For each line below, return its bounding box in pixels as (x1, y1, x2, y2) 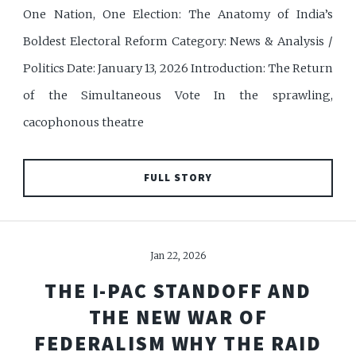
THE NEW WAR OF (88, 304, 268, 330)
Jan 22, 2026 (150, 250, 206, 262)
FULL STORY (144, 170, 212, 184)
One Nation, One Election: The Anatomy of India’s (23, 6, 333, 21)
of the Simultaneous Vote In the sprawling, (23, 87, 333, 103)
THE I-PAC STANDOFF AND (44, 277, 312, 304)
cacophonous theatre (23, 114, 145, 130)
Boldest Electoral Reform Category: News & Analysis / (23, 33, 333, 48)
